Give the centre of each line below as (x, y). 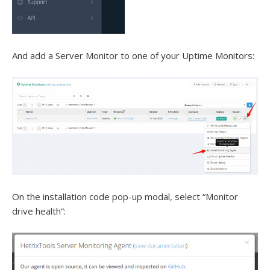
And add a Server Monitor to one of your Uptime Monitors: (133, 56)
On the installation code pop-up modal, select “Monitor (125, 197)
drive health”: (39, 211)
